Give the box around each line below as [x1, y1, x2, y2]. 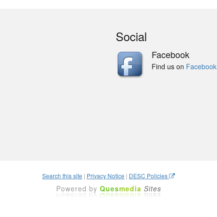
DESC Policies [129, 171, 169, 180]
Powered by [56, 184, 100, 194]
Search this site [42, 171, 82, 180]
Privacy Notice [87, 171, 124, 180]
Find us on [152, 62, 186, 72]
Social [116, 28, 147, 45]
